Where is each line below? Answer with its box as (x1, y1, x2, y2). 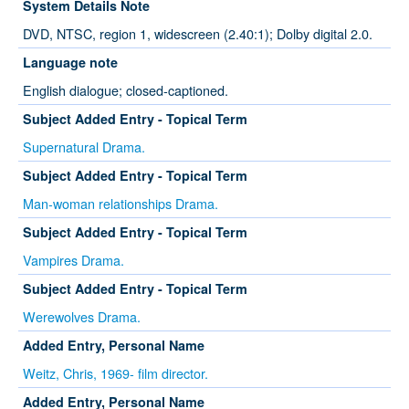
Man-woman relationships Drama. (23, 194, 218, 214)
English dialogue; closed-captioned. (23, 80, 228, 100)
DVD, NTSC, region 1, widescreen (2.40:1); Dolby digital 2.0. (23, 24, 372, 44)
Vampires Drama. (23, 250, 124, 270)
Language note (23, 53, 118, 72)
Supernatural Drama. (23, 137, 145, 157)
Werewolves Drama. (23, 307, 141, 327)
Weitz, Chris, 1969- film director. (23, 363, 208, 383)
